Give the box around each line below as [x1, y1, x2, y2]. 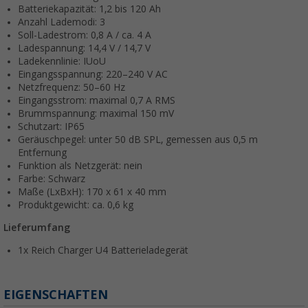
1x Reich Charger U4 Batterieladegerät [18, 245, 188, 256]
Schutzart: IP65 [18, 121, 85, 133]
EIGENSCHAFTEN [3, 287, 108, 302]
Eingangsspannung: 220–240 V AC [18, 69, 168, 80]
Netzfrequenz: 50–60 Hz [18, 82, 125, 93]
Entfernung [18, 147, 67, 159]
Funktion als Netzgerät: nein [18, 160, 142, 172]
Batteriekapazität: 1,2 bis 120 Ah [18, 3, 161, 15]
